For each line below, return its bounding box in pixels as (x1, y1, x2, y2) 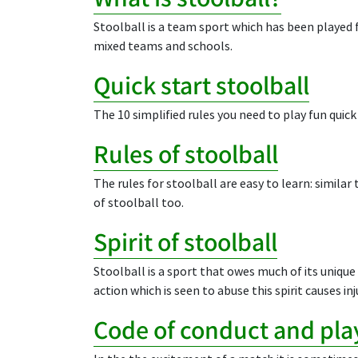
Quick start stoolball (93, 67, 309, 101)
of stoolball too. (93, 195, 184, 211)
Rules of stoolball (93, 136, 278, 170)
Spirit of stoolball (93, 224, 277, 258)
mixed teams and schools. (93, 38, 233, 54)
